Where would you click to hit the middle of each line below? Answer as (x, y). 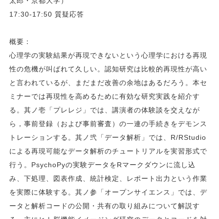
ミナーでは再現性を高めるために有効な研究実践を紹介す (105, 96)
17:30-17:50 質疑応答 (47, 14)
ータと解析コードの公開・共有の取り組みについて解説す (105, 206)
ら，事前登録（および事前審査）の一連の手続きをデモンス (109, 123)
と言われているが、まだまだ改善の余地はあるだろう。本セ (109, 82)
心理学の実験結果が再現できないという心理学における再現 (109, 55)
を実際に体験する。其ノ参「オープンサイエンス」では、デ (109, 192)
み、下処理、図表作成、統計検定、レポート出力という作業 (109, 178)
